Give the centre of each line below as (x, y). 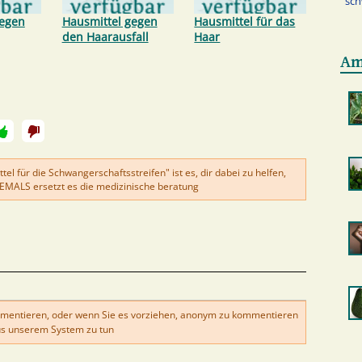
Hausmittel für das (245, 21)
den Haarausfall (105, 36)
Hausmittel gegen (109, 21)
